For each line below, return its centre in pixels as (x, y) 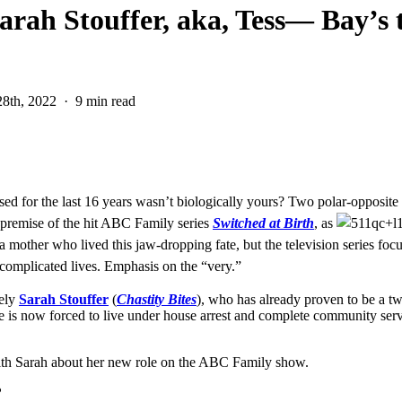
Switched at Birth (263, 223)
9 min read (105, 100)
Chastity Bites (157, 300)
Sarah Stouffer (64, 300)
